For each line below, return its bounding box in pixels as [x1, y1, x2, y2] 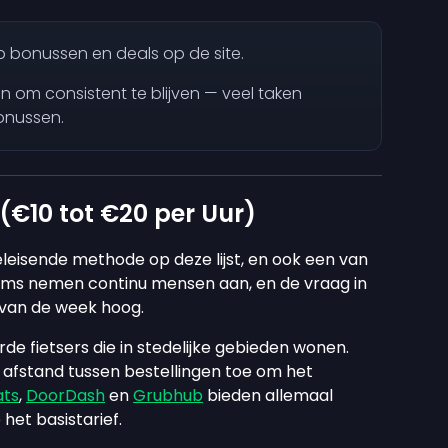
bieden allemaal [203, 384, 333, 408]
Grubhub [133, 384, 203, 408]
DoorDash [26, 384, 105, 408]
